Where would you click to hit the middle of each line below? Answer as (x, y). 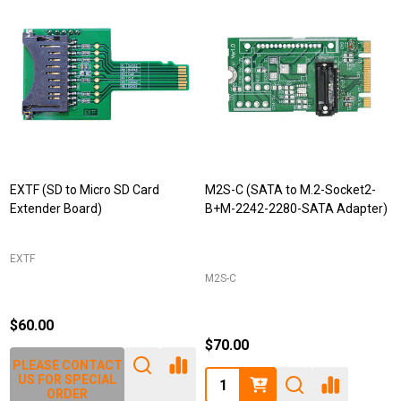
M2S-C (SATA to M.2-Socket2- (290, 190)
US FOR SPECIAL (67, 380)
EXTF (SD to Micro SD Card (85, 190)
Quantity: (234, 379)
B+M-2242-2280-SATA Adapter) (296, 209)
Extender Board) (56, 209)
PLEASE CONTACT (67, 365)
